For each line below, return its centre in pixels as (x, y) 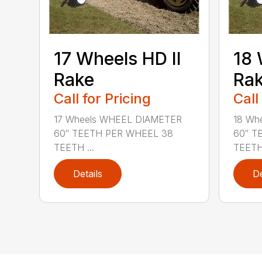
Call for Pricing (103, 99)
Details (88, 174)
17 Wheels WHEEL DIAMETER (118, 120)
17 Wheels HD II (118, 59)
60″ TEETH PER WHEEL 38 (114, 134)
